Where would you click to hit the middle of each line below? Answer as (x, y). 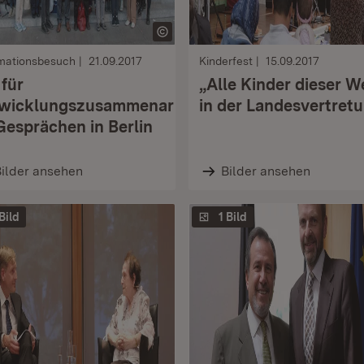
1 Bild (233, 217)
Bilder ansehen (265, 171)
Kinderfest (226, 61)
